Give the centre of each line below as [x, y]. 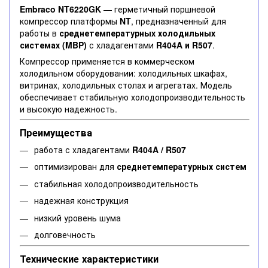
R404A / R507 [159, 149]
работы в [39, 33]
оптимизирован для [75, 167]
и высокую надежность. [68, 109]
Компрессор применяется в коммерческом [107, 61]
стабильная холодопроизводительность [116, 183]
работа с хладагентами [83, 149]
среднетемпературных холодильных [137, 33]
